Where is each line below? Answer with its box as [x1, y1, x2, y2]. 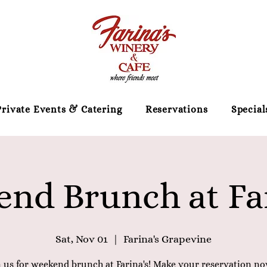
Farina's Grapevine [123, 233, 212, 245]
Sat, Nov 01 [55, 233, 108, 245]
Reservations [145, 104, 208, 115]
